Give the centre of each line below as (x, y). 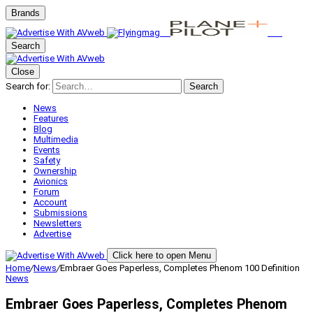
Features (51, 118)
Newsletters (58, 223)
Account (50, 202)
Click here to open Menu (162, 255)
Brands (26, 13)
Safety (47, 160)
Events (47, 150)
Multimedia (56, 139)
